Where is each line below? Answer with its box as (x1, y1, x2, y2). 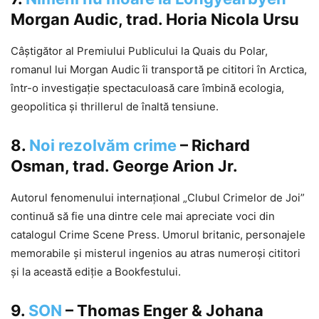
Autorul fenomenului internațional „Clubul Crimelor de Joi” (11, 191, 305, 205)
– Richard (177, 136, 250, 155)
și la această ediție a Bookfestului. (11, 265, 181, 279)
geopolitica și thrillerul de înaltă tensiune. (11, 100, 219, 114)
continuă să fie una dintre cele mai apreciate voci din (11, 209, 275, 224)
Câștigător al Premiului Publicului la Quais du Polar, (11, 44, 268, 58)
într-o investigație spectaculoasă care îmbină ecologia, (11, 81, 284, 95)
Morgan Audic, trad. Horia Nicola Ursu (11, 10, 299, 29)
